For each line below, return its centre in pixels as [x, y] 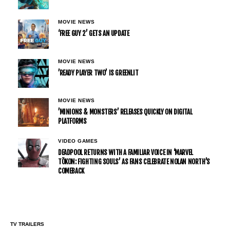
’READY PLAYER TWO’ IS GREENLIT [98, 73]
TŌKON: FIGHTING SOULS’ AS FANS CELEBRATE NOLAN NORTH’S [134, 161]
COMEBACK [71, 171]
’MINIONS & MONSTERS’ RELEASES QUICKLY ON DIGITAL [125, 112]
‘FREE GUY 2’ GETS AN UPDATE [94, 34]
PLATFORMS [72, 121]
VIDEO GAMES [78, 141]
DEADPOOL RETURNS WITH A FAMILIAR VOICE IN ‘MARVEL [126, 152]
